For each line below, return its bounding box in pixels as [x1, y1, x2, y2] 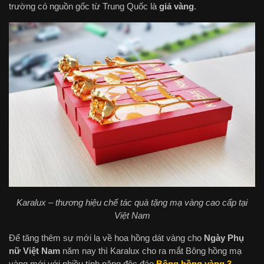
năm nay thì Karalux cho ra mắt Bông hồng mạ [60, 246, 242, 256]
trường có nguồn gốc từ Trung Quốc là [9, 1, 159, 12]
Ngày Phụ [204, 233, 244, 243]
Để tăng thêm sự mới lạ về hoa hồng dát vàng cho [9, 233, 204, 243]
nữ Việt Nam [9, 246, 60, 256]
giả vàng [159, 1, 194, 12]
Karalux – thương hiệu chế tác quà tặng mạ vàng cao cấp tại [16, 197, 247, 208]
